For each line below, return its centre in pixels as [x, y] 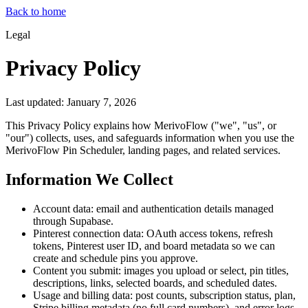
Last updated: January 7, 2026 [71, 102]
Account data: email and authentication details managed [153, 208]
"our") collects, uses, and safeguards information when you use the [150, 137]
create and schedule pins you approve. [115, 258]
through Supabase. [73, 221]
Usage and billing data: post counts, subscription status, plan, [164, 295]
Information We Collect [89, 179]
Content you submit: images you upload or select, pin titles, [161, 270]
